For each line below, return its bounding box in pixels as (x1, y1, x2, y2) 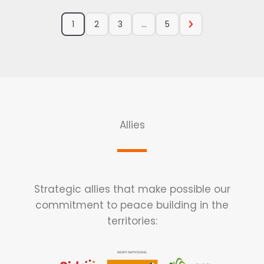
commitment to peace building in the (35, 198, 229, 212)
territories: (107, 214, 157, 228)
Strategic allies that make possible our (34, 182, 230, 196)
